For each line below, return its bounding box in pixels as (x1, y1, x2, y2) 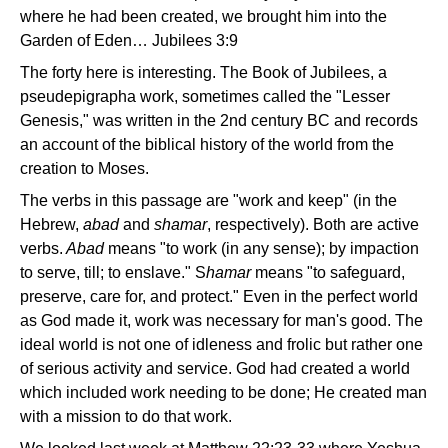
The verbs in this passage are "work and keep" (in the (20, 192, 397, 209)
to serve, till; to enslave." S (20, 264, 206, 281)
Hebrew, (20, 216, 83, 233)
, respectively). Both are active (207, 216, 419, 233)
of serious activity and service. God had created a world (20, 360, 410, 377)
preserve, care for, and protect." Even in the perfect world (20, 288, 418, 305)
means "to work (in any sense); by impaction (104, 240, 419, 257)
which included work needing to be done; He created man (20, 384, 427, 401)
